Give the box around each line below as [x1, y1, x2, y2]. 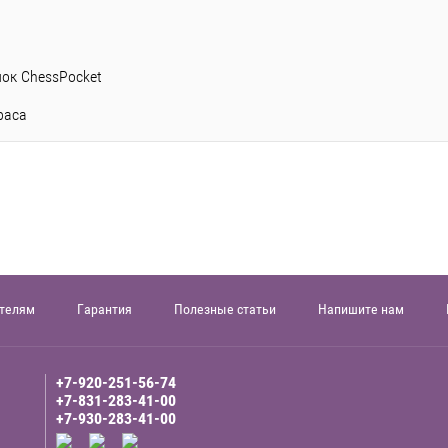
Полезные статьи [174, 301, 276, 318]
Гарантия [77, 301, 132, 318]
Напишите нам [318, 301, 404, 318]
